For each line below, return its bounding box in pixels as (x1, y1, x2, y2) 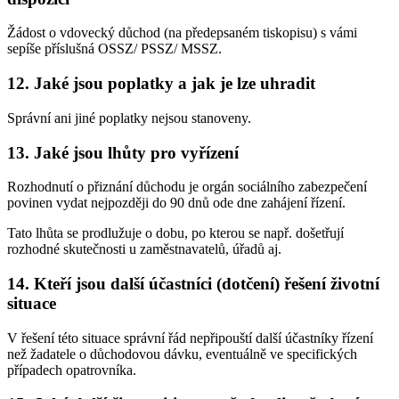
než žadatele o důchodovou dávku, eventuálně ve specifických (7, 346, 357, 362)
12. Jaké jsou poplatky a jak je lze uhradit (7, 74, 315, 94)
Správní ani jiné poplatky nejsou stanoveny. (7, 110, 251, 126)
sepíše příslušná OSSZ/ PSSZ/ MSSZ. (7, 41, 222, 57)
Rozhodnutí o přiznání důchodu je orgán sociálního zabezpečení (7, 179, 367, 195)
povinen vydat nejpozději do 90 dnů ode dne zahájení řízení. (7, 195, 346, 211)
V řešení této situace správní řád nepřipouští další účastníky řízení (7, 330, 373, 346)
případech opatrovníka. (7, 362, 136, 378)
